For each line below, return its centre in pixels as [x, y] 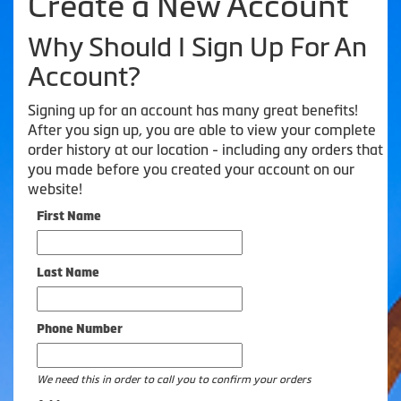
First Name [69, 216]
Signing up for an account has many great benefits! [193, 110]
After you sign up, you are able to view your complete [202, 129]
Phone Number [80, 328]
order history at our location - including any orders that [205, 149]
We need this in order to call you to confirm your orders [174, 379]
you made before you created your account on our [191, 169]
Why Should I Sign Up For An [197, 47]
